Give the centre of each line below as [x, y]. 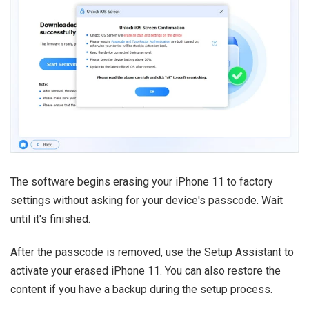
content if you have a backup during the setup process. [141, 289]
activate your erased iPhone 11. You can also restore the [146, 270]
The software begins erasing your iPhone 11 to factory [142, 181]
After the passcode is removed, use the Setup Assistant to [152, 252]
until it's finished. [50, 219]
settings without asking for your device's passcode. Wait [147, 200]
